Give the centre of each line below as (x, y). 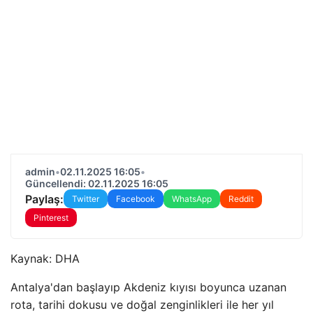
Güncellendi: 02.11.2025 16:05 (97, 183)
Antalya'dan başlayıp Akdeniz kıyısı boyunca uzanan (148, 287)
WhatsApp (192, 199)
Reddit (241, 199)
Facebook (136, 199)
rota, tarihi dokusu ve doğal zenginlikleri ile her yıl (142, 305)
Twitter (86, 199)
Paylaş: (44, 199)
